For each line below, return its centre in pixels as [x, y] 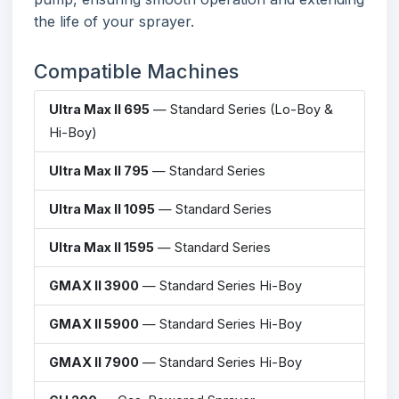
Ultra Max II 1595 [102, 247]
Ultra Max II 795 [99, 170]
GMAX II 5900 [94, 323]
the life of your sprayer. [114, 21]
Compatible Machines [136, 71]
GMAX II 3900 [94, 285]
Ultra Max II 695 [99, 109]
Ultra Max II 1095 [102, 208]
